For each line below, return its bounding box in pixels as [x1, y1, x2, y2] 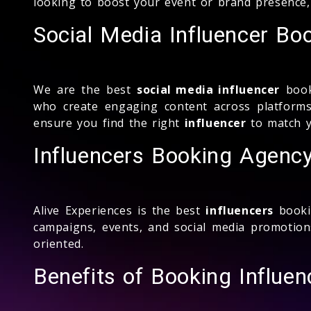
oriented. [33, 235, 84, 251]
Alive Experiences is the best [33, 202, 206, 218]
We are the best [33, 81, 137, 97]
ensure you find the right [33, 115, 185, 131]
